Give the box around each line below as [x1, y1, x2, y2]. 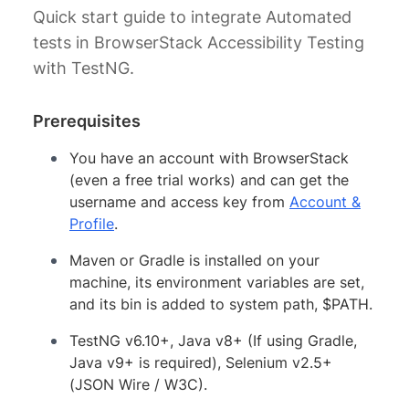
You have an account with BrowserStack [69, 148, 349, 167]
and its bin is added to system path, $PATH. [69, 294, 372, 313]
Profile [69, 214, 114, 233]
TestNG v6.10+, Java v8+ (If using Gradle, [69, 330, 357, 350]
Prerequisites [33, 110, 141, 131]
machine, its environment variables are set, [69, 272, 364, 291]
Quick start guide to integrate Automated [33, 6, 351, 26]
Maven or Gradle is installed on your [69, 250, 320, 269]
